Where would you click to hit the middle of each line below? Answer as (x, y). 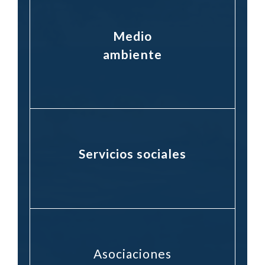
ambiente (132, 54)
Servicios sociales (132, 153)
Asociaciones (132, 253)
